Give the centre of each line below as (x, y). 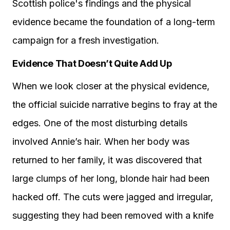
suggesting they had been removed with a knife (113, 215)
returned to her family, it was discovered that (107, 160)
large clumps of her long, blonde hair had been (111, 178)
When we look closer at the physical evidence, (111, 86)
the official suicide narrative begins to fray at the (115, 104)
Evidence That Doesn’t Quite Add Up (92, 63)
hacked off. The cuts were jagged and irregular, (113, 197)
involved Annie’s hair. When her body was (101, 141)
